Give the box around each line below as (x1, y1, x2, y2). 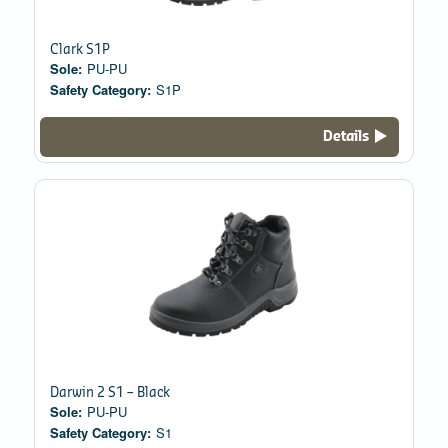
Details (323, 130, 370, 144)
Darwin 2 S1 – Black (49, 385, 170, 399)
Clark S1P (49, 43, 110, 57)
